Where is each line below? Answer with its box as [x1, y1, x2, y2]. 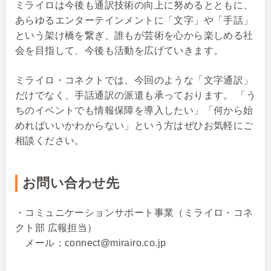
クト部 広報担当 [15, 223, 88, 233]
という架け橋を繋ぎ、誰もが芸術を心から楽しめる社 [15, 30, 253, 41]
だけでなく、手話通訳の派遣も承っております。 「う [15, 90, 256, 100]
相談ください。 [15, 135, 85, 146]
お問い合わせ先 [22, 175, 120, 191]
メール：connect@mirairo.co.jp [15, 238, 166, 248]
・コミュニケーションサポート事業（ [15, 207, 184, 218]
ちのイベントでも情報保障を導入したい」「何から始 [15, 105, 253, 116]
